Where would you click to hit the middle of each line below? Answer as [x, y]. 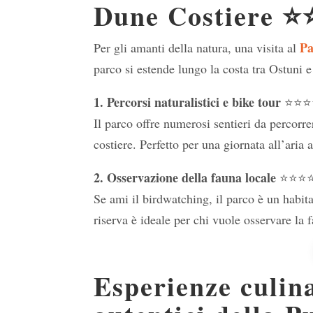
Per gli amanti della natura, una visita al [197, 48]
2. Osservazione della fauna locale [185, 178]
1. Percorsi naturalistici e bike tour [188, 102]
